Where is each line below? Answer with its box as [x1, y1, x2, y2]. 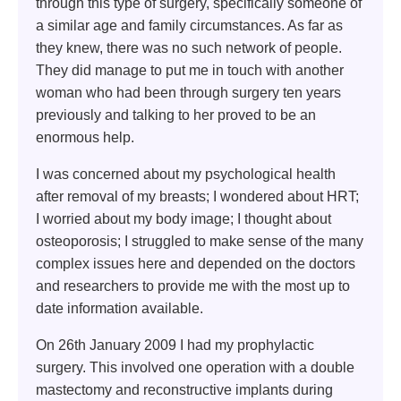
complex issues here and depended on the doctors [36, 256, 355, 272]
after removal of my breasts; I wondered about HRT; [36, 189, 359, 205]
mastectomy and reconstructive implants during [36, 382, 333, 398]
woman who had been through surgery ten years [36, 85, 341, 101]
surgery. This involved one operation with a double [36, 360, 354, 376]
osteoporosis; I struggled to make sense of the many [36, 234, 363, 250]
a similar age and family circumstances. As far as [36, 18, 343, 34]
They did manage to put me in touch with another [36, 63, 344, 79]
